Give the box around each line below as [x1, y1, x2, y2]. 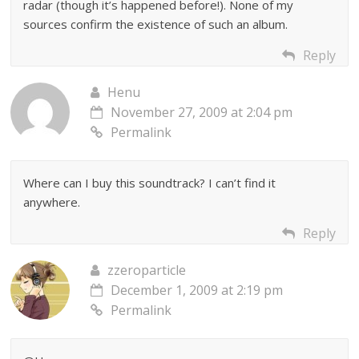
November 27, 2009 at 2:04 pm [111, 103, 293, 122]
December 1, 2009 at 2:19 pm [111, 281, 284, 300]
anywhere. [23, 194, 81, 211]
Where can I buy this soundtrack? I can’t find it [23, 175, 276, 192]
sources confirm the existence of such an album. [23, 16, 288, 33]
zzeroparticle [107, 261, 187, 280]
